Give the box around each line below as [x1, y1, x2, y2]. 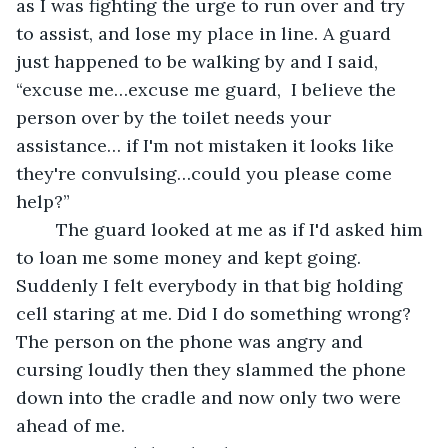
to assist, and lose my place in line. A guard [16, 21, 396, 45]
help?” [16, 189, 75, 213]
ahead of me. [16, 413, 125, 437]
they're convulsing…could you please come [16, 161, 397, 185]
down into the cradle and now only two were [16, 385, 406, 409]
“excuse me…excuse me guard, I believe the [16, 77, 401, 101]
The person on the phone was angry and [16, 329, 368, 353]
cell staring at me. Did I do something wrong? [16, 301, 416, 325]
